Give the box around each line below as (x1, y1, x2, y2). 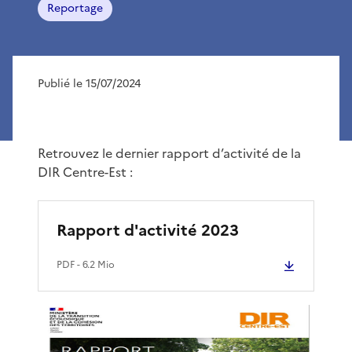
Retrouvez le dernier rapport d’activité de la (38, 143, 301, 163)
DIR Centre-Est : (38, 162, 133, 181)
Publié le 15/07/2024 (38, 75, 141, 92)
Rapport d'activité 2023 (57, 218, 239, 242)
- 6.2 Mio (75, 257, 115, 272)
